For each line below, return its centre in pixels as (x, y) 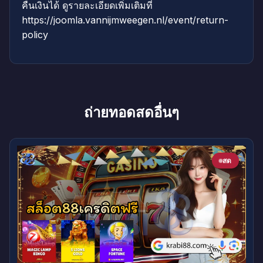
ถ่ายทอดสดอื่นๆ (131, 113)
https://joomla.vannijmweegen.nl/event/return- (125, 20)
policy (35, 35)
